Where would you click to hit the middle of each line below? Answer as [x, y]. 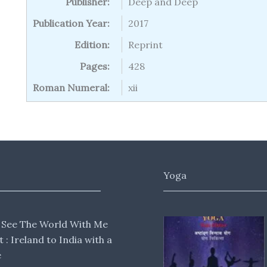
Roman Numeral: [71, 88]
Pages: [95, 66]
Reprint [145, 45]
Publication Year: [71, 23]
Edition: [92, 45]
